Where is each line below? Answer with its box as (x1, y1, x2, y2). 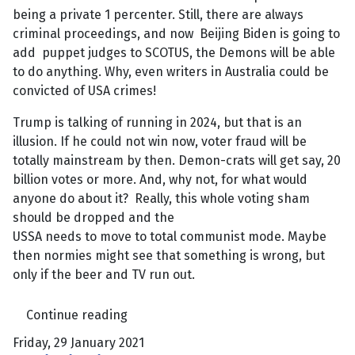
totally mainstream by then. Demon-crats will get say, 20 (13, 153, 341, 169)
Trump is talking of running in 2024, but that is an (13, 115, 302, 131)
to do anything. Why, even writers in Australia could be (13, 64, 329, 80)
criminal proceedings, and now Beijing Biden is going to (13, 26, 340, 42)
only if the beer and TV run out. (13, 267, 195, 283)
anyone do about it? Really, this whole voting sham (13, 191, 310, 207)
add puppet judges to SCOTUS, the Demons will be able (13, 45, 335, 61)
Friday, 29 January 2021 (13, 334, 144, 350)
